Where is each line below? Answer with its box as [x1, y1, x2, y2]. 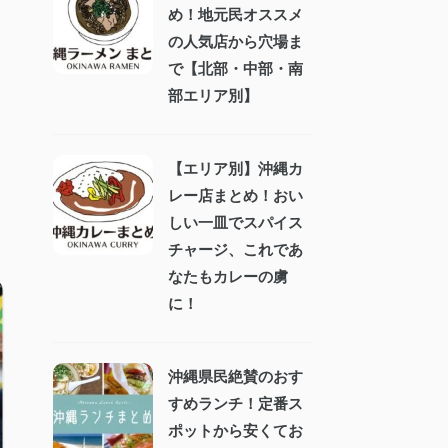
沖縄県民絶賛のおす [168, 367, 303, 386]
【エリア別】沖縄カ [168, 159, 303, 178]
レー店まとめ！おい [168, 186, 303, 205]
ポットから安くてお [168, 421, 303, 440]
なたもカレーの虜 [168, 267, 288, 286]
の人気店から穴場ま [168, 32, 303, 51]
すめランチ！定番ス [168, 394, 303, 413]
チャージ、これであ [168, 240, 303, 259]
